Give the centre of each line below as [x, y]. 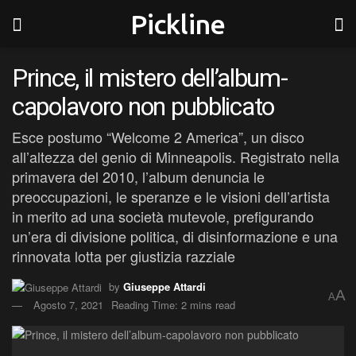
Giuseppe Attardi [164, 286]
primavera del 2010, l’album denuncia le [138, 176]
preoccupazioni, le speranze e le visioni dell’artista [171, 196]
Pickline [178, 24]
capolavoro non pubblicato [143, 106]
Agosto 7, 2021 [68, 305]
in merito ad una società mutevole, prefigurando [163, 216]
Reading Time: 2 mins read [173, 305]
